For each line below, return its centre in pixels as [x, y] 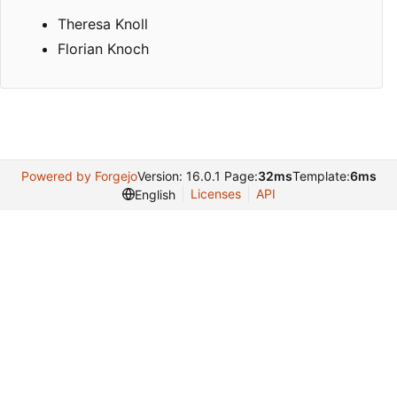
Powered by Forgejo [79, 176]
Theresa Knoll [103, 24]
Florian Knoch [103, 49]
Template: [321, 176]
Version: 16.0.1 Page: [197, 176]
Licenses [215, 194]
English [155, 194]
